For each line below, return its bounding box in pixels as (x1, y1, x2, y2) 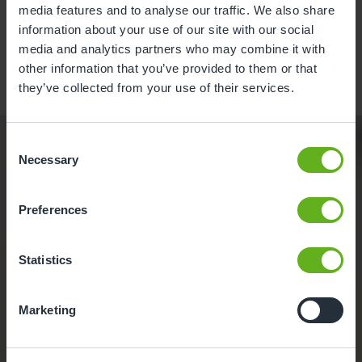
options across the (13, 186, 316, 232)
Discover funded (13, 121, 278, 167)
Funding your (26, 276, 242, 322)
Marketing (19, 302, 76, 317)
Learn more (136, 29, 226, 52)
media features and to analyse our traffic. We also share (19, 2, 335, 17)
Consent (6, 136, 51, 150)
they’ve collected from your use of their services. (19, 80, 294, 95)
